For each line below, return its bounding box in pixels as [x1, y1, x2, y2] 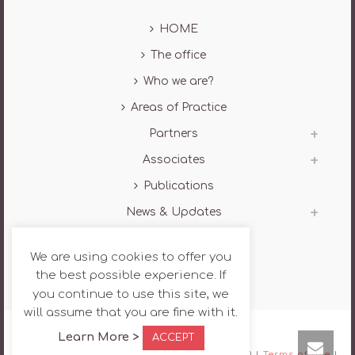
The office [151, 48, 206, 61]
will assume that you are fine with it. [24, 306, 238, 319]
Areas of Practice [130, 101, 227, 113]
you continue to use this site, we [32, 287, 229, 301]
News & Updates [125, 205, 222, 218]
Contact [155, 231, 202, 244]
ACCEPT [151, 332, 195, 343]
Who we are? [143, 74, 213, 87]
